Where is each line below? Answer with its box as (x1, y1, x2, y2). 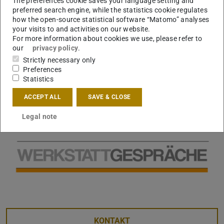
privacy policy (32, 43, 78, 52)
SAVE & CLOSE (88, 93, 131, 101)
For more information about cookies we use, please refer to (12, 34, 202, 42)
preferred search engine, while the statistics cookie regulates (12, 5, 207, 14)
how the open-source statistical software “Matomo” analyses (12, 15, 209, 23)
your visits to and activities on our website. (12, 24, 150, 33)
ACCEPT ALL (24, 93, 61, 101)
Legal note (21, 112, 57, 121)
